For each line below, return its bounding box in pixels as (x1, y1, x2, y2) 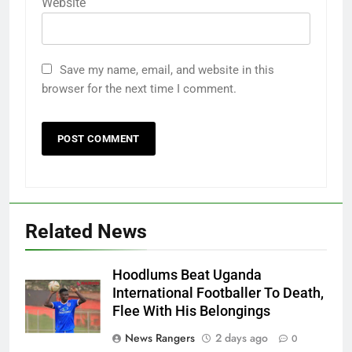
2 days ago (215, 329, 268, 346)
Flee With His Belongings (112, 302, 270, 319)
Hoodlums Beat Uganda (112, 266, 262, 283)
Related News (25, 219, 147, 243)
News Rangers (125, 329, 195, 346)
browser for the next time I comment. (42, 81, 236, 96)
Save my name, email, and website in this (60, 62, 274, 77)
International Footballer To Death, (112, 284, 324, 301)
